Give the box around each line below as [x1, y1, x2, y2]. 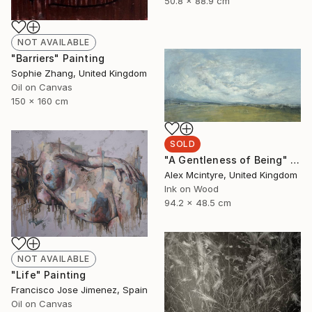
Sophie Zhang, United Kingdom [11, 67, 147, 79]
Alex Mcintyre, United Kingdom [164, 169, 297, 180]
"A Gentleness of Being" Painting [290, 153, 299, 166]
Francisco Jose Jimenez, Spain [11, 283, 148, 295]
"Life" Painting [11, 268, 86, 281]
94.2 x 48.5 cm [164, 196, 231, 208]
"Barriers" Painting [11, 52, 105, 64]
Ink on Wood [164, 182, 219, 194]
